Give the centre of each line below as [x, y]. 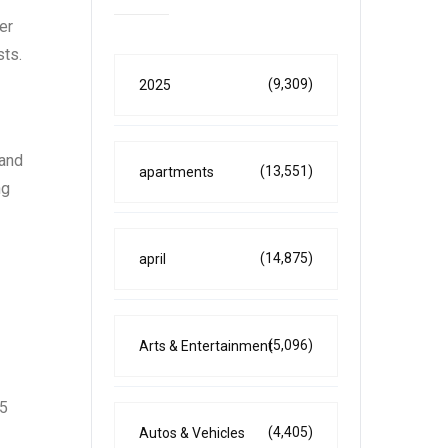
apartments [176, 172]
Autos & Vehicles [192, 433]
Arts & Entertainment [206, 346]
